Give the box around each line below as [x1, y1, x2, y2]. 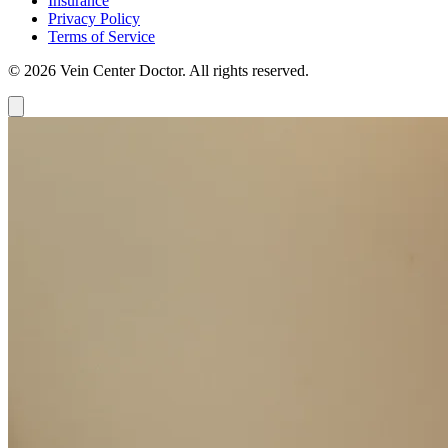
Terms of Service [48, 27, 155, 45]
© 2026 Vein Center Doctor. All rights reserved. [8, 61, 309, 79]
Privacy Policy [48, 9, 140, 27]
